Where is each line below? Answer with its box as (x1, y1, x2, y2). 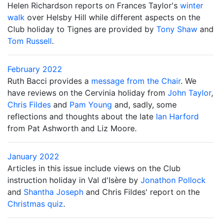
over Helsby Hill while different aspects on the (25, 12, 200, 22)
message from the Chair (91, 76, 181, 86)
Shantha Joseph (24, 187, 83, 197)
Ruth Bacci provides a (7, 76, 91, 86)
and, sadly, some (112, 100, 177, 110)
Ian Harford (156, 111, 199, 121)
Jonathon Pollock (141, 175, 206, 185)
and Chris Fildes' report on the (83, 187, 200, 197)
